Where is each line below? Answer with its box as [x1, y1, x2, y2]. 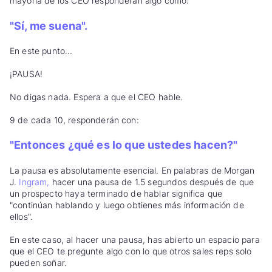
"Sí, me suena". [10, 19, 88, 32]
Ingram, [16, 176, 50, 187]
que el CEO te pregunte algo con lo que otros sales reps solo [10, 245, 252, 256]
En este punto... [10, 45, 73, 56]
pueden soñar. [10, 257, 67, 268]
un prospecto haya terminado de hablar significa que [10, 188, 223, 199]
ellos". [10, 211, 33, 222]
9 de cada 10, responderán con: [10, 115, 139, 126]
